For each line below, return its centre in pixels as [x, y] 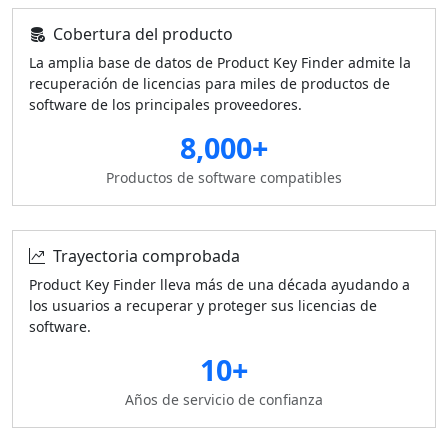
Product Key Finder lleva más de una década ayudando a [219, 284]
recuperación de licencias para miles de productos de [209, 83]
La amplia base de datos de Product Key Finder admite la [220, 62]
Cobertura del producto [143, 34]
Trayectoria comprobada [146, 256]
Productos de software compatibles [224, 177]
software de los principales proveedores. [165, 104]
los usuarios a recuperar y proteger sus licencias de [203, 305]
